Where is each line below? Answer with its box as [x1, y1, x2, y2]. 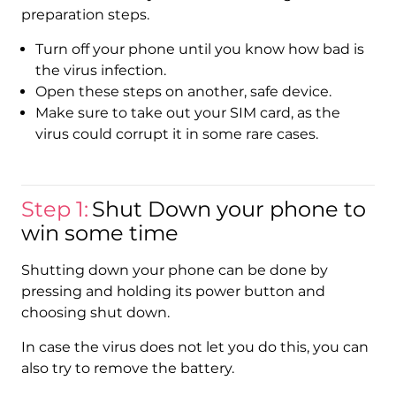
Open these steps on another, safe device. [34, 83, 331, 101]
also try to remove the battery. [20, 360, 234, 377]
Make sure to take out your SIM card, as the [34, 104, 340, 122]
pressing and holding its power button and [20, 283, 325, 301]
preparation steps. [20, 6, 149, 24]
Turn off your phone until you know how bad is [34, 41, 364, 58]
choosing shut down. [20, 304, 170, 322]
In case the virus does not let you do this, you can [20, 339, 369, 356]
